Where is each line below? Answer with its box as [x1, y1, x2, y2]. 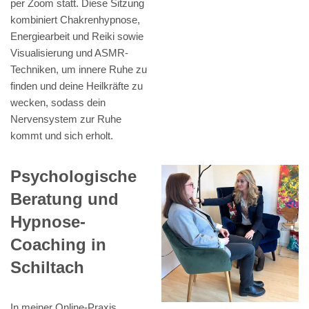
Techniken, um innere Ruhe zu [10, 63, 147, 76]
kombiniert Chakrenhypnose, [10, 14, 140, 26]
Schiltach [10, 258, 84, 277]
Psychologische [10, 167, 137, 186]
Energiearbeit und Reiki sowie [10, 30, 143, 43]
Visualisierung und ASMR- [10, 47, 128, 59]
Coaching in [10, 235, 106, 255]
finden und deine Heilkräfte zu [10, 80, 143, 92]
